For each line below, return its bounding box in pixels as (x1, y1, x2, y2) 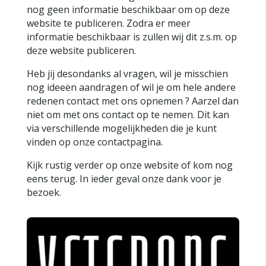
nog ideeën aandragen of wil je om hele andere (26, 81, 236, 94)
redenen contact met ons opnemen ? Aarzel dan (26, 94, 239, 107)
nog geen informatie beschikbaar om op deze (26, 3, 230, 16)
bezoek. (26, 186, 61, 199)
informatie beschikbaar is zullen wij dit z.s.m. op (26, 30, 237, 43)
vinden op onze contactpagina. (26, 135, 163, 148)
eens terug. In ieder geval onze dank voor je (26, 172, 221, 185)
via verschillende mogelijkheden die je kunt (26, 122, 217, 135)
